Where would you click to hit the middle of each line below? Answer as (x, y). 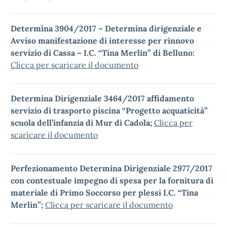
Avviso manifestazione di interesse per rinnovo (102, 41)
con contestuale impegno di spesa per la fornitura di (112, 180)
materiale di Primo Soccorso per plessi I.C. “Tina (104, 193)
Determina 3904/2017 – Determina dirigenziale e (106, 28)
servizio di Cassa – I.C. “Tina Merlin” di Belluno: (103, 53)
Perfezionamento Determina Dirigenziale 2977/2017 (111, 168)
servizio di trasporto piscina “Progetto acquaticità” (109, 110)
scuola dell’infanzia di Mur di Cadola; (82, 123)
